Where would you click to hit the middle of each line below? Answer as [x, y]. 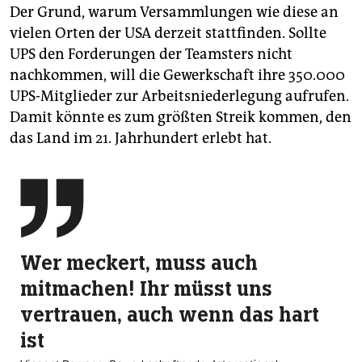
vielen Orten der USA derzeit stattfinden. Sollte [168, 33]
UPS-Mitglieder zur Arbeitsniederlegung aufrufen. [179, 96]
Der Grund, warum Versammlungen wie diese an [174, 12]
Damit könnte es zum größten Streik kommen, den [181, 117]
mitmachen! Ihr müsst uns [146, 288]
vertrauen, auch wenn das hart [170, 314]
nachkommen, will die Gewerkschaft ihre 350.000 [177, 75]
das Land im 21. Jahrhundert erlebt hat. [141, 138]
